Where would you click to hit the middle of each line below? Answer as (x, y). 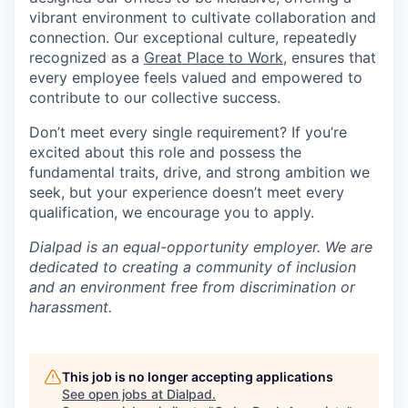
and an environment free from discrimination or (192, 287)
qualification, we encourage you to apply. (172, 212)
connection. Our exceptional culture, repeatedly (193, 37)
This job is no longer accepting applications (198, 377)
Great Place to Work (214, 57)
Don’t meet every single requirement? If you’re (188, 132)
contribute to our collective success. (155, 97)
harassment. (71, 307)
